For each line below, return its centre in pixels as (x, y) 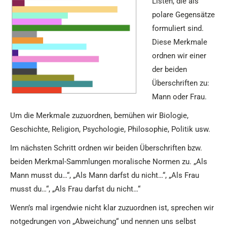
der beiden (169, 70)
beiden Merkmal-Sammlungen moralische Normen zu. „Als (109, 162)
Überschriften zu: (181, 83)
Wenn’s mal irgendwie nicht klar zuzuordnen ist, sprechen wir (112, 208)
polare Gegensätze (183, 15)
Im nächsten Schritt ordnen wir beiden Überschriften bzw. (106, 148)
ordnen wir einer (179, 56)
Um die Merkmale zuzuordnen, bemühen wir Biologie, (99, 116)
